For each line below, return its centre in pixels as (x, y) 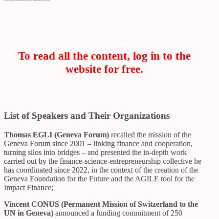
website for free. (104, 69)
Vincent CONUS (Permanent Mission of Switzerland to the (101, 204)
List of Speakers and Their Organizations (87, 116)
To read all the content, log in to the (104, 55)
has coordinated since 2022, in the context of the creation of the (101, 170)
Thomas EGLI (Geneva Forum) (56, 135)
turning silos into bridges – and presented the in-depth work (95, 153)
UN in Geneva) (29, 213)
